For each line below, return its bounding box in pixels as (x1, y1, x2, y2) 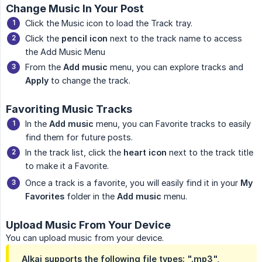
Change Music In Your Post (6, 2, 144, 15)
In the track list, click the (25, 147, 123, 158)
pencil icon (61, 33, 108, 44)
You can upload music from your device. (6, 233, 164, 243)
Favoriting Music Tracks (6, 103, 132, 116)
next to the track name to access (108, 33, 242, 44)
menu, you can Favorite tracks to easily (94, 119, 251, 129)
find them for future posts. (25, 132, 133, 143)
